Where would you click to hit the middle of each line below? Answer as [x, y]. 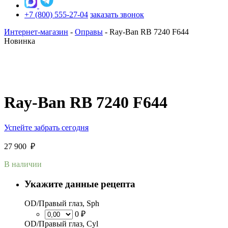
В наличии [23, 164]
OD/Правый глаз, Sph [62, 204]
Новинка [20, 41]
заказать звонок [117, 15]
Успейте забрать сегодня [46, 127]
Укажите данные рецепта [80, 184]
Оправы [89, 32]
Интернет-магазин [36, 32]
